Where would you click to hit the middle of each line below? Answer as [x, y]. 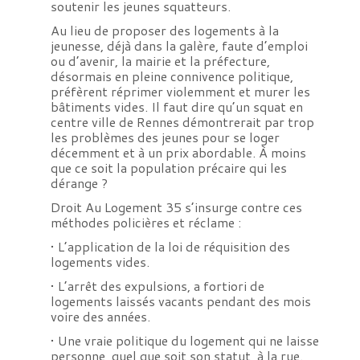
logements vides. [100, 262]
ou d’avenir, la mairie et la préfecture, [160, 61]
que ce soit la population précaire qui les [168, 168]
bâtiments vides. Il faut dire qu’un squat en [176, 107]
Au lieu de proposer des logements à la [164, 31]
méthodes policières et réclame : [145, 223]
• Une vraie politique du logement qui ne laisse [184, 341]
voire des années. [100, 317]
